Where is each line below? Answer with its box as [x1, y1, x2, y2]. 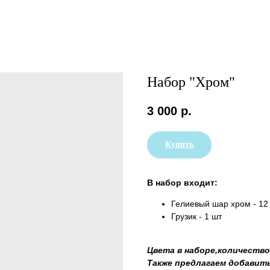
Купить [165, 140, 193, 149]
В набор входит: [147, 178, 218, 188]
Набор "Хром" [147, 74, 235, 90]
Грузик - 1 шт [171, 212, 222, 222]
